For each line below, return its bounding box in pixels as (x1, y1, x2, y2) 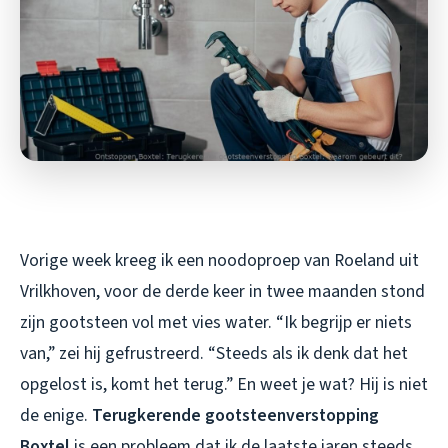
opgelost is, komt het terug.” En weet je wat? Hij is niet (20, 371, 428, 397)
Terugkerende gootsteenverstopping (92, 402, 379, 428)
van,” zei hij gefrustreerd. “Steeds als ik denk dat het (20, 340, 408, 366)
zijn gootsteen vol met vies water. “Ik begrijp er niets (20, 309, 412, 335)
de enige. (20, 402, 92, 428)
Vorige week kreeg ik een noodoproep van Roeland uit (20, 247, 419, 273)
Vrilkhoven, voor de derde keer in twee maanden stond (20, 278, 425, 304)
